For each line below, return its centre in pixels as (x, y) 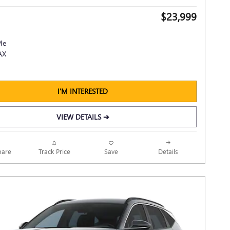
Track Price (54, 151)
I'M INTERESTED (83, 91)
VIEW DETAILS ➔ (83, 117)
